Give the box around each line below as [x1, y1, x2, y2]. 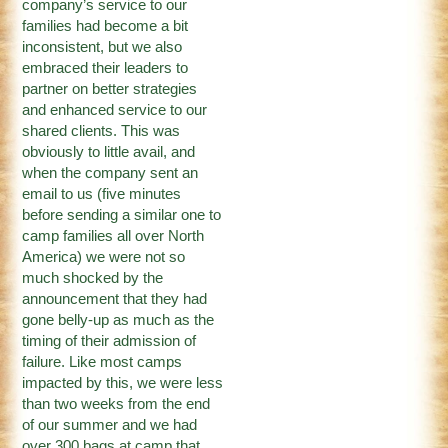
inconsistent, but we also [22, 38, 183, 55]
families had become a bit [22, 17, 189, 34]
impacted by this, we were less [22, 374, 224, 391]
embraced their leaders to [22, 59, 189, 76]
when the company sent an [22, 164, 199, 181]
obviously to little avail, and [22, 143, 196, 160]
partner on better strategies [22, 80, 198, 97]
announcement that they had [22, 290, 208, 307]
